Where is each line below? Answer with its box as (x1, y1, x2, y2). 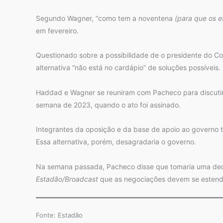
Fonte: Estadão (36, 211, 83, 219)
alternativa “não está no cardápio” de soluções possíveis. (36, 63, 221, 72)
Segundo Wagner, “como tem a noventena (36, 13, 175, 22)
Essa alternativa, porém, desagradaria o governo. (36, 137, 196, 146)
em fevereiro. (36, 26, 79, 35)
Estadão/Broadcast (36, 174, 98, 183)
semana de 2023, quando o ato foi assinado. (36, 100, 181, 109)
